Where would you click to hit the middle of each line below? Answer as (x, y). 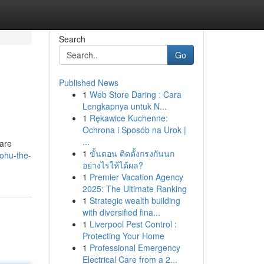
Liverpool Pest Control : (133, 224)
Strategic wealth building (135, 200)
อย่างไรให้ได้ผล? (113, 165)
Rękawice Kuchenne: (128, 118)
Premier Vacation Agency (136, 177)
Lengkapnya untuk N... (124, 106)
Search (72, 39)
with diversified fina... (121, 212)
